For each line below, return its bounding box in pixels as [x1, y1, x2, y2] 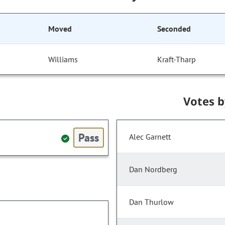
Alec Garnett [129, 132, 171, 142]
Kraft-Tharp [157, 54, 196, 65]
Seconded [157, 24, 191, 34]
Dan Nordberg [129, 164, 177, 175]
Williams [48, 54, 78, 65]
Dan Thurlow [129, 197, 174, 207]
